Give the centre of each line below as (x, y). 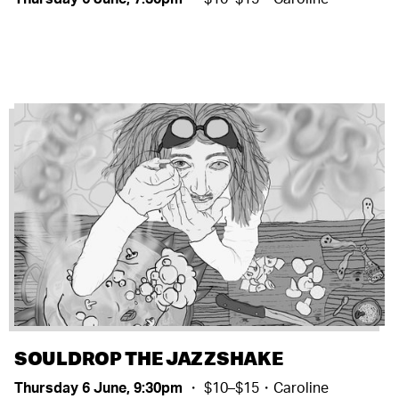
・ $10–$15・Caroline (257, 387)
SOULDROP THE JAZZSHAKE (149, 357)
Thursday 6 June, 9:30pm (100, 387)
